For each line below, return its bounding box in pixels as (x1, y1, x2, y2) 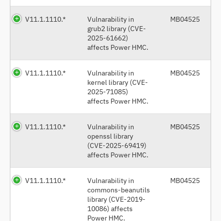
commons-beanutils (87, 184, 150, 194)
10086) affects (87, 203, 133, 213)
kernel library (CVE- (87, 77, 148, 87)
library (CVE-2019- (87, 194, 146, 204)
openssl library (87, 131, 133, 141)
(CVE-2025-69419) (87, 140, 147, 150)
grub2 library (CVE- (87, 23, 146, 33)
